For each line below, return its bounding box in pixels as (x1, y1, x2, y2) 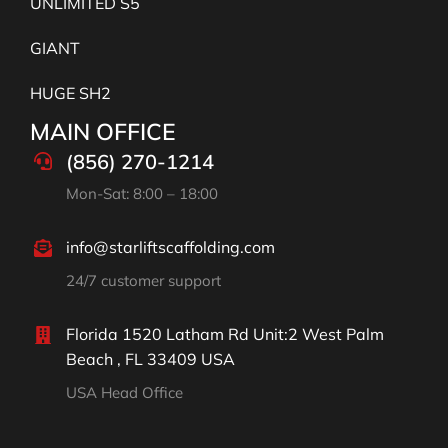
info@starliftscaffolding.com (66, 237, 275, 258)
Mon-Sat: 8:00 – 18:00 (66, 184, 218, 204)
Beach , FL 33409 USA (66, 349, 235, 370)
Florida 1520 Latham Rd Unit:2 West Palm (66, 324, 384, 345)
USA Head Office (66, 383, 183, 403)
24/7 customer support (66, 271, 221, 291)
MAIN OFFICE (30, 117, 176, 147)
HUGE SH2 (30, 83, 111, 104)
